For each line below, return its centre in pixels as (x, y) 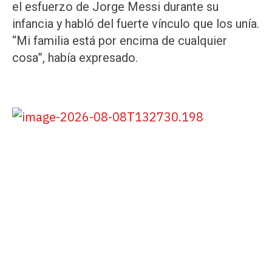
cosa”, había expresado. (75, 58)
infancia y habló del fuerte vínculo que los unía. (136, 24)
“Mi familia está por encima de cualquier (120, 41)
